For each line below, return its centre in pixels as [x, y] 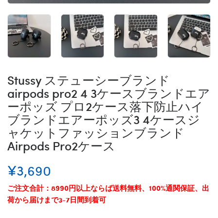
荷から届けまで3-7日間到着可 [57, 199]
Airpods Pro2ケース [61, 145]
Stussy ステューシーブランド [89, 79]
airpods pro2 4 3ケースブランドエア [109, 92]
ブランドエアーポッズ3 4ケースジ [104, 119]
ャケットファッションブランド [96, 132]
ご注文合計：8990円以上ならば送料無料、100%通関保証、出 [108, 188]
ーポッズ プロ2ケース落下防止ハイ [105, 106]
